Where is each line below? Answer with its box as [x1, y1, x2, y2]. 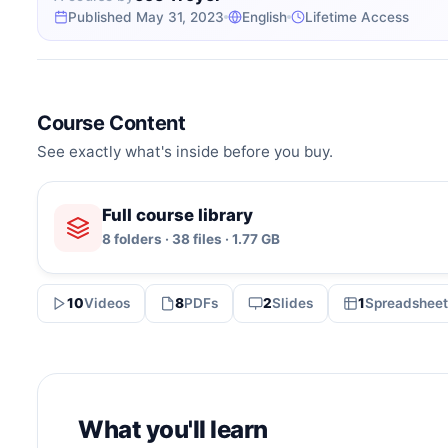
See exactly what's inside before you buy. [37, 141, 333, 161]
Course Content [37, 110, 186, 135]
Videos [84, 295, 130, 312]
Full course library [102, 205, 253, 226]
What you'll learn [78, 415, 268, 445]
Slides [272, 295, 313, 312]
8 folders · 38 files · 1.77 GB [102, 231, 280, 248]
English [242, 8, 287, 25]
